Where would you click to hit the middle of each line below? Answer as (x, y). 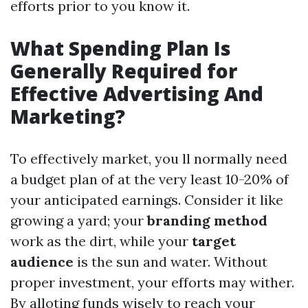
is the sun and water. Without (170, 262)
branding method (207, 221)
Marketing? (68, 117)
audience (42, 262)
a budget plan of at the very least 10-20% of (150, 179)
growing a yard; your (79, 221)
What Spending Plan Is (121, 48)
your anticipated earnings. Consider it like (147, 200)
